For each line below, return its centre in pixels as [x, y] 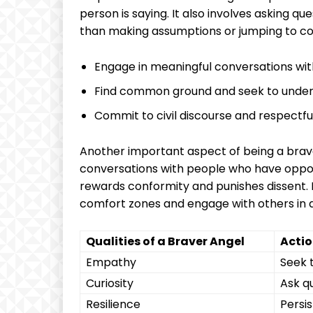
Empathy [111, 262]
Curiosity [110, 283]
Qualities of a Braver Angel [165, 241]
